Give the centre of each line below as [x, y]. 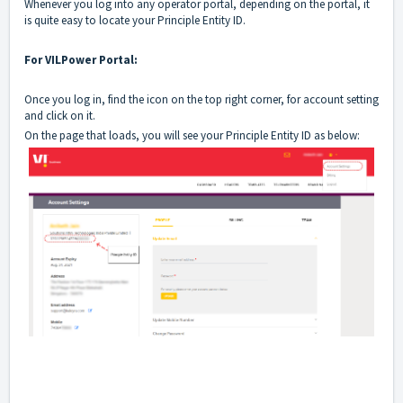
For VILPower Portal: [82, 60]
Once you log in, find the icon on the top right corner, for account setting [201, 100]
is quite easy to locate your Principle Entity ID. [135, 21]
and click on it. [60, 116]
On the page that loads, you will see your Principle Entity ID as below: [192, 136]
